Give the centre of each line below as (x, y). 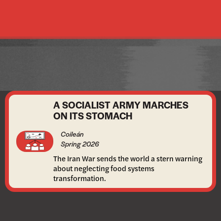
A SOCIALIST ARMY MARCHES (121, 105)
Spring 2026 (80, 144)
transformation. (79, 178)
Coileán (72, 134)
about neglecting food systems (104, 168)
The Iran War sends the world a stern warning (128, 158)
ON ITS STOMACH (92, 116)
